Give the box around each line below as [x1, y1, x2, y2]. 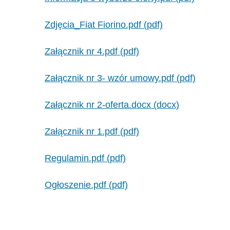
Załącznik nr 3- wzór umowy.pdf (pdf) [45, 73, 196, 83]
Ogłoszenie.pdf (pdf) [45, 180, 128, 190]
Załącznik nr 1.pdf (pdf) [45, 126, 139, 137]
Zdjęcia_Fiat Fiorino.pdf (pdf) [45, 20, 163, 30]
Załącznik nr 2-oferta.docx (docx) [45, 100, 179, 110]
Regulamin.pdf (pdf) [45, 153, 126, 163]
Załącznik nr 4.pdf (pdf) [45, 46, 139, 56]
